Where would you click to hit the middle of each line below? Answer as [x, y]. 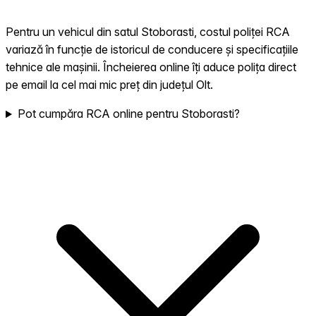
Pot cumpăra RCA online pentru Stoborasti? [128, 114]
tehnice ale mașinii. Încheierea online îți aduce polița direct [151, 67]
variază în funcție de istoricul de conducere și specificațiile [152, 50]
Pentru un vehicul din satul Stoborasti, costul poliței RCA [148, 32]
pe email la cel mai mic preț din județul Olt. [109, 85]
